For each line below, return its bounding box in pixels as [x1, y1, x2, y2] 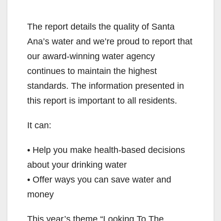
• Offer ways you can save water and [27, 174, 171, 184]
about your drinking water [27, 159, 127, 170]
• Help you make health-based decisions [27, 145, 185, 155]
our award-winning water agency [27, 51, 155, 61]
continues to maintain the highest [27, 66, 157, 76]
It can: [27, 120, 51, 130]
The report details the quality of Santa [27, 21, 175, 32]
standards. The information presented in [27, 80, 184, 91]
